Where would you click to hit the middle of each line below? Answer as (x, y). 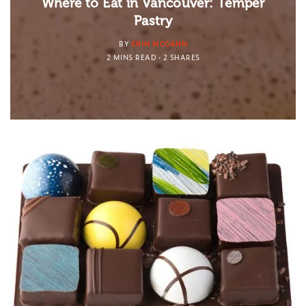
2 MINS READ (131, 57)
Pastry (153, 20)
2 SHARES (181, 57)
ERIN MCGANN (159, 43)
